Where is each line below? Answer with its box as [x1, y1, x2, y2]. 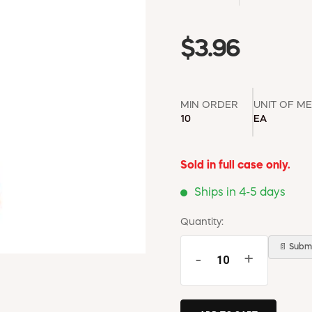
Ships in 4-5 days [194, 187, 286, 198]
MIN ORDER [180, 100, 238, 110]
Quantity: [180, 217, 224, 227]
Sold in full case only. [180, 159, 290, 171]
